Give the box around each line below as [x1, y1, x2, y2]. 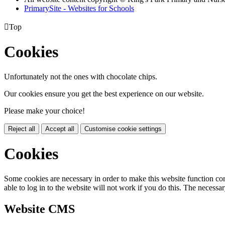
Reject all [8, 125, 35, 133]
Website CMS [4, 202, 75, 215]
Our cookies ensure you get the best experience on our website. [4, 89, 204, 98]
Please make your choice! [4, 106, 85, 115]
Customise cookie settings [84, 125, 162, 133]
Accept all [45, 125, 74, 133]
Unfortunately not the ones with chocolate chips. [4, 72, 157, 81]
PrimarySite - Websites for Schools [24, 4, 134, 13]
